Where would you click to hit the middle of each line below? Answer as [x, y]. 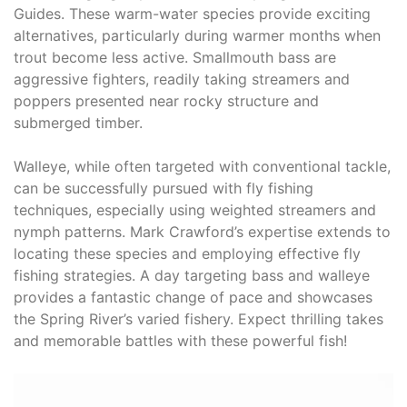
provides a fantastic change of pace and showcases [193, 298]
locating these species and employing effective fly [187, 254]
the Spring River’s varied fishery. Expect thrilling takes [199, 319]
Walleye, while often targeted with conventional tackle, [202, 167]
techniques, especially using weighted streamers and [195, 210]
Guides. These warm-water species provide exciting [192, 14]
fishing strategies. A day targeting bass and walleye [192, 276]
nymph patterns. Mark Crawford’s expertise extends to [202, 232]
